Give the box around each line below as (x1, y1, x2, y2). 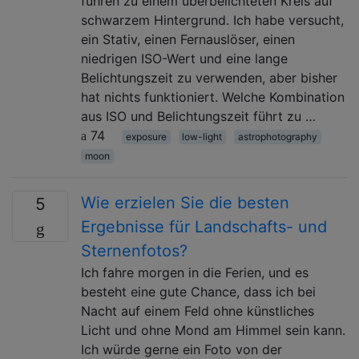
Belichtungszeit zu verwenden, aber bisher (81, 69, 337, 86)
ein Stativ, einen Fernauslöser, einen (81, 30, 295, 47)
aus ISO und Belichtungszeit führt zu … (81, 107, 316, 124)
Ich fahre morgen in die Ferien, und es (81, 264, 309, 280)
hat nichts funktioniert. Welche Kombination (81, 88, 345, 105)
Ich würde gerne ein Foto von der (81, 341, 282, 357)
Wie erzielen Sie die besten (81, 192, 289, 212)
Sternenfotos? (81, 240, 188, 260)
